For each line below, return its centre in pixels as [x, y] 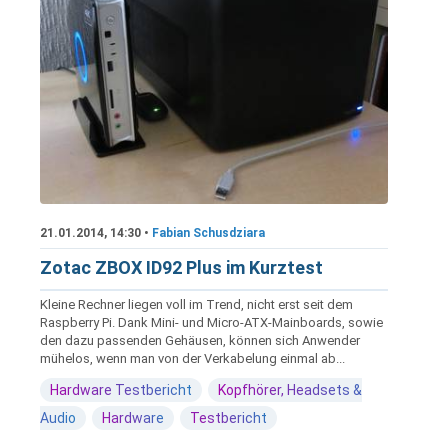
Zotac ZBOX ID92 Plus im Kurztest [181, 268]
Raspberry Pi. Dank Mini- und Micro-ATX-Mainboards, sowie [211, 323]
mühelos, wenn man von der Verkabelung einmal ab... [192, 359]
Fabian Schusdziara [208, 233]
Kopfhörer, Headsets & [290, 390]
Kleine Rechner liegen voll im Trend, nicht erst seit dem [196, 305]
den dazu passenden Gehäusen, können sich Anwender [200, 341]
